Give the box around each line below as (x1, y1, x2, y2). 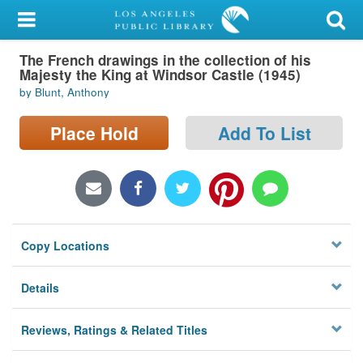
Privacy (11, 230, 56, 248)
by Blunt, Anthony (19, 84, 109, 100)
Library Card (39, 51, 109, 69)
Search (11, 133, 53, 151)
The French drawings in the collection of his (19, 49, 311, 70)
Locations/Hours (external (11, 173, 164, 190)
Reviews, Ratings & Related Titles (21, 322, 208, 339)
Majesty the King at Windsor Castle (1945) (19, 64, 301, 84)
